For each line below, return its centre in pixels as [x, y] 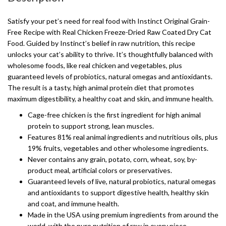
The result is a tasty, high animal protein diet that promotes [101, 88]
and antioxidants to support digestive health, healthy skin [118, 192]
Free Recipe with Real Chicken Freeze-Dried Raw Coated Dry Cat [109, 32]
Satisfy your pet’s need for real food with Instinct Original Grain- [109, 21]
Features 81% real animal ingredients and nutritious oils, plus [123, 137]
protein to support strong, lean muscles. [91, 126]
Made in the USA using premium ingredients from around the [123, 215]
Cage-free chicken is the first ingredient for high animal [114, 115]
